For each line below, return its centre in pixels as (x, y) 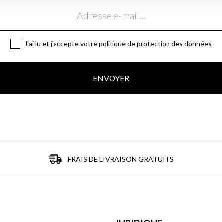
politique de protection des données (155, 44)
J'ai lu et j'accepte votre (61, 44)
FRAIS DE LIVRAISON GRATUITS (121, 159)
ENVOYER (111, 78)
